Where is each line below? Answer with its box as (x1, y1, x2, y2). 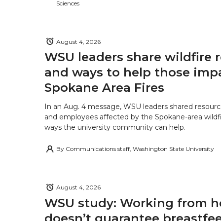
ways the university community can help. (44, 123, 185, 132)
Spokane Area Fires (44, 80, 164, 95)
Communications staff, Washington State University (66, 145, 214, 153)
